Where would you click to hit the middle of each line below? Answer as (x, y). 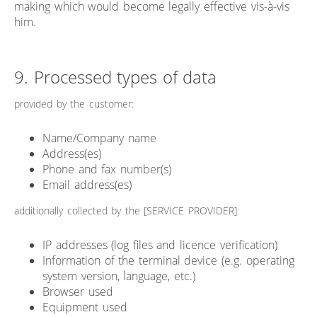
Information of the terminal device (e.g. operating (168, 260)
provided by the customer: (74, 103)
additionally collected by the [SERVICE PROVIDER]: (127, 210)
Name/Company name (99, 138)
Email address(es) (87, 184)
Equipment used (85, 307)
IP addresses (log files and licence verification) (160, 244)
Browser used (78, 291)
